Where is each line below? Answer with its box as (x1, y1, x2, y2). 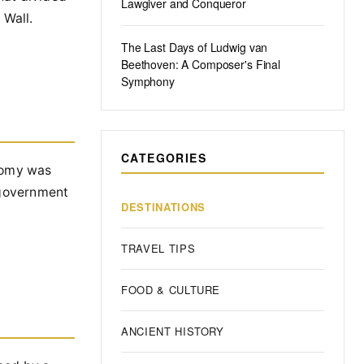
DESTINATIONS (121, 199, 206, 214)
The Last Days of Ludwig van (121, 39, 268, 55)
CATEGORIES (121, 149, 206, 166)
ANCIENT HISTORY (121, 323, 224, 339)
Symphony (121, 73, 175, 89)
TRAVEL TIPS (121, 240, 196, 256)
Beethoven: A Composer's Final (121, 56, 280, 72)
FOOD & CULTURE (121, 282, 221, 297)
